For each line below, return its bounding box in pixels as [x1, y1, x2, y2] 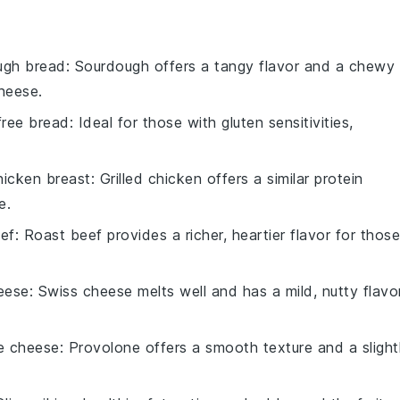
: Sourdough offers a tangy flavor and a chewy [65, 57, 395, 75]
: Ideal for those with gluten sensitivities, [69, 113, 354, 131]
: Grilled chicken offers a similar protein [90, 170, 363, 187]
